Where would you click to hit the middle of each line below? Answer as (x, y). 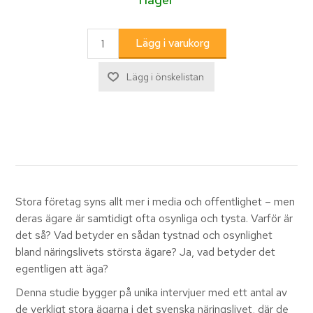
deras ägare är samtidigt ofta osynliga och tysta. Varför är (154, 219)
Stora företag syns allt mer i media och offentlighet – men (155, 202)
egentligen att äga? (62, 269)
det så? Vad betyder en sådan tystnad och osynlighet (144, 235)
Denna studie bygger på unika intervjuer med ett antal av (152, 293)
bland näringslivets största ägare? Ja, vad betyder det (146, 252)
